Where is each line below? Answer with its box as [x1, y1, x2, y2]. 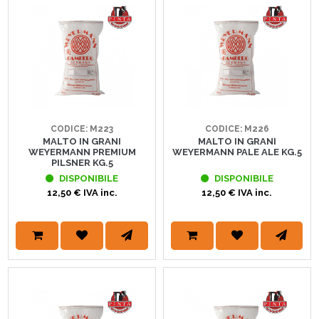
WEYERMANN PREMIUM [28, 147, 136, 158]
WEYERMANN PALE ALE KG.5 [172, 147, 302, 158]
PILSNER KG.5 [51, 157, 113, 169]
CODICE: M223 [51, 124, 114, 135]
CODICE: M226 [204, 124, 269, 135]
